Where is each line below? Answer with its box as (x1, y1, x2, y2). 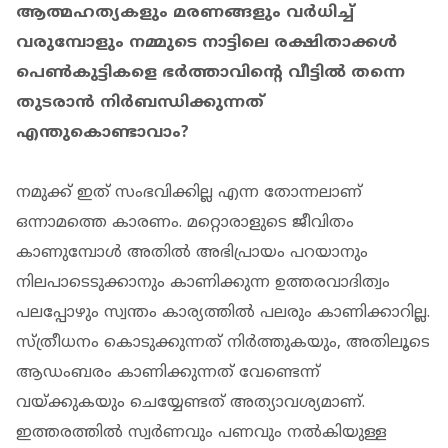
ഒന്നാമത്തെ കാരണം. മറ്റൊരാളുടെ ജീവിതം (16, 213, 354, 234)
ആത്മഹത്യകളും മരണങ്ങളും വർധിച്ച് (16, 3, 354, 24)
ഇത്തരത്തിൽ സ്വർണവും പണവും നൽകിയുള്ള (16, 423, 387, 444)
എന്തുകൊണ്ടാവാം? (16, 123, 189, 144)
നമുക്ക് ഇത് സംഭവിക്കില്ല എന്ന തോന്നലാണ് (16, 183, 362, 204)
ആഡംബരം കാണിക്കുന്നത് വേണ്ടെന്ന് (16, 363, 320, 384)
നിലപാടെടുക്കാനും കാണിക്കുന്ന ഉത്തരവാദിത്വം (16, 273, 390, 294)
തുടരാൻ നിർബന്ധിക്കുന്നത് (16, 93, 264, 114)
